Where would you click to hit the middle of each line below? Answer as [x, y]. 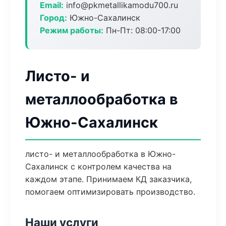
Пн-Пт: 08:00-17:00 [142, 30]
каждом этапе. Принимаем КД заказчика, [108, 179]
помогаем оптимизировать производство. [110, 192]
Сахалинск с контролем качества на [98, 166]
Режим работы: [72, 30]
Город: [53, 18]
